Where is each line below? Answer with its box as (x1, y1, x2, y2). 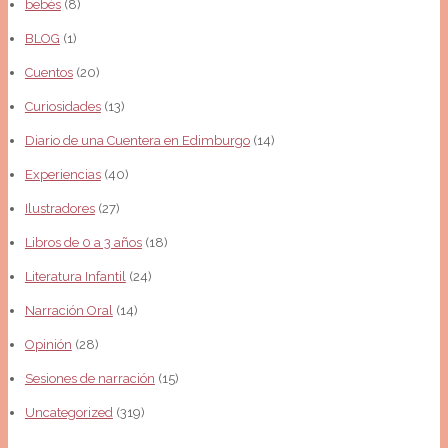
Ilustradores (24, 200, 95, 216)
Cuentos (24, 64, 73, 80)
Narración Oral (24, 302, 113, 318)
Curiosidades (24, 98, 101, 114)
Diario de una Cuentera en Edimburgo (24, 132, 250, 148)
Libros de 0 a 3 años (24, 234, 142, 250)
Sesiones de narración (24, 370, 155, 386)
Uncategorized (24, 404, 113, 420)
